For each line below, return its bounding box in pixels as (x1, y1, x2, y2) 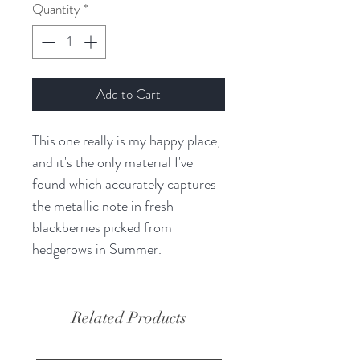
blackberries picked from (32, 216, 172, 238)
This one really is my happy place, (32, 129, 220, 151)
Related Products (71, 307, 186, 328)
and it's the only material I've (32, 151, 193, 173)
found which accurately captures (32, 173, 216, 194)
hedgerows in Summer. (32, 238, 165, 260)
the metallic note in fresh (32, 194, 174, 216)
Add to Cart (96, 84, 161, 104)
